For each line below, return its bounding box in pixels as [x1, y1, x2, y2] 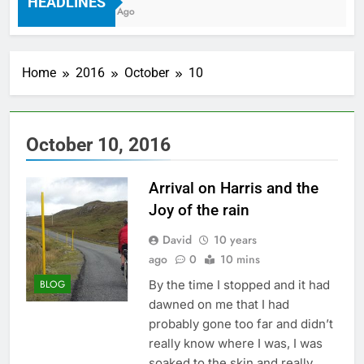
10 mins [219, 250, 260, 267]
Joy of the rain [148, 200, 249, 219]
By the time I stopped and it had [148, 276, 330, 292]
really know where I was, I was [148, 335, 323, 351]
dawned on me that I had [148, 296, 289, 312]
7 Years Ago [70, 3, 123, 19]
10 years [213, 231, 257, 248]
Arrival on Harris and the [148, 178, 318, 197]
